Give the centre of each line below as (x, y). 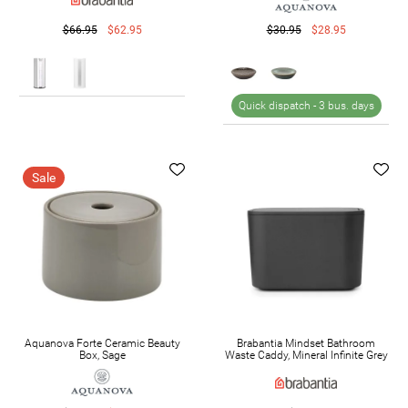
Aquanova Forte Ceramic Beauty (102, 344)
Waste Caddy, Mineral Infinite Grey (306, 356)
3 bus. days (346, 106)
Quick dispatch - (278, 106)
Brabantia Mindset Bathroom (306, 344)
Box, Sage (102, 356)
